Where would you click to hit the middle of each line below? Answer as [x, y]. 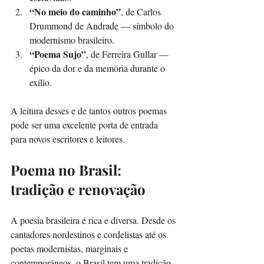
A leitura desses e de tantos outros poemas [90, 110]
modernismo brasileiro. [72, 39]
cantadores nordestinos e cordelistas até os [90, 234]
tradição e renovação [78, 189]
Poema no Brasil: [68, 169]
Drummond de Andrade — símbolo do [103, 25]
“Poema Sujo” [58, 54]
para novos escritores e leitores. [68, 138]
